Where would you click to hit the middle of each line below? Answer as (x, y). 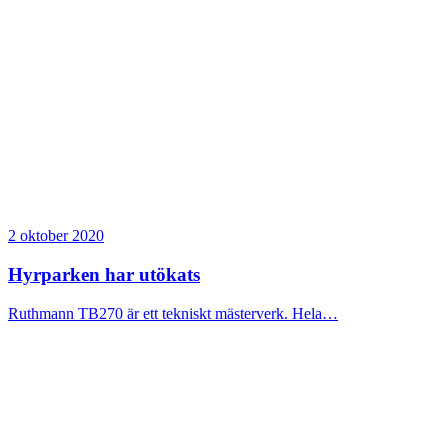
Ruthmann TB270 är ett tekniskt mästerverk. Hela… (173, 313)
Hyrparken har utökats (104, 275)
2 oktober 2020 (56, 236)
